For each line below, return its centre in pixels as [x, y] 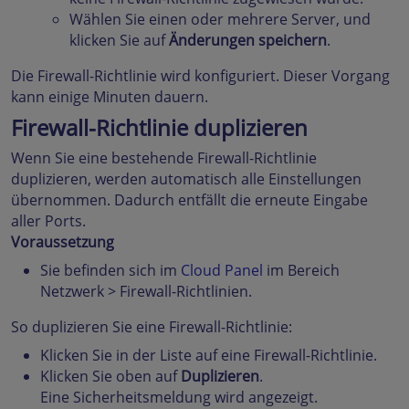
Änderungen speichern [248, 41]
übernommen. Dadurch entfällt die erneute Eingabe [189, 200]
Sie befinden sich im [110, 271]
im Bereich [301, 271]
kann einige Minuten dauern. [110, 97]
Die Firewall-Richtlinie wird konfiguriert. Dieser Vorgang [200, 76]
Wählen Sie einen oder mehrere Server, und [220, 20]
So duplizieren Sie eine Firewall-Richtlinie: [152, 327]
